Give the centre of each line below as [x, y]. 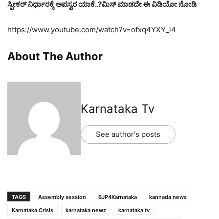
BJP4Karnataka [118, 197]
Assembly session [62, 197]
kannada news [168, 197]
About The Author [55, 56]
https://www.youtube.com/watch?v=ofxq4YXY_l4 [92, 30]
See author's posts [128, 134]
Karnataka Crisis [33, 210]
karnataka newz [86, 210]
